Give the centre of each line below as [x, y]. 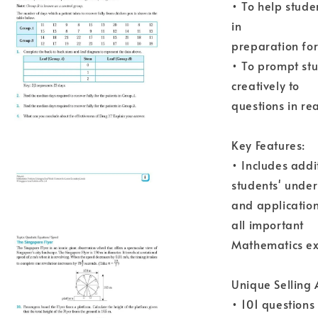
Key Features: [268, 145]
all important [268, 224]
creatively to [265, 85]
